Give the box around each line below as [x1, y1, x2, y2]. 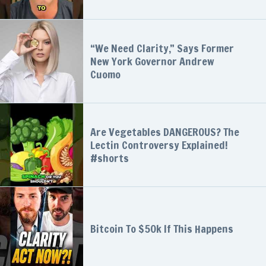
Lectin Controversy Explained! [90, 137, 228, 153]
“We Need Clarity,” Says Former [90, 40, 234, 56]
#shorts [90, 150, 129, 166]
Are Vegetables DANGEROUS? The [90, 124, 239, 140]
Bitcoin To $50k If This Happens [90, 221, 233, 237]
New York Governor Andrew [90, 53, 214, 69]
